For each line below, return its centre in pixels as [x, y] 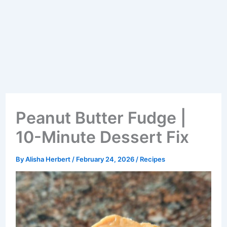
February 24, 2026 [106, 159]
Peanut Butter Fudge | [101, 118]
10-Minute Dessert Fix [102, 137]
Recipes [152, 159]
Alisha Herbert [48, 159]
